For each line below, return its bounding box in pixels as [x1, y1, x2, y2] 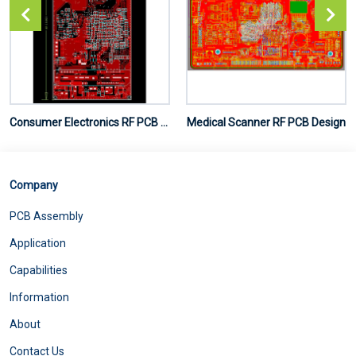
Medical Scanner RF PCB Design [187, 115, 346, 129]
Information [10, 290, 69, 304]
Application [10, 236, 66, 250]
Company [10, 178, 58, 192]
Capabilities [10, 263, 68, 277]
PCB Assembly [10, 209, 83, 222]
